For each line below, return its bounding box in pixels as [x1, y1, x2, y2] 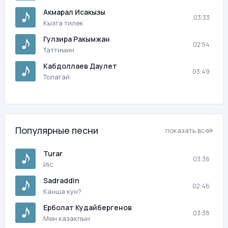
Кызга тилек [43, 18, 83, 27]
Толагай [43, 72, 70, 81]
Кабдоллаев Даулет [43, 61, 117, 71]
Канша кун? [43, 187, 81, 196]
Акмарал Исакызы [43, 7, 105, 17]
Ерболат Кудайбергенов [43, 203, 132, 212]
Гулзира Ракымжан [43, 34, 110, 44]
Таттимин [43, 45, 74, 54]
